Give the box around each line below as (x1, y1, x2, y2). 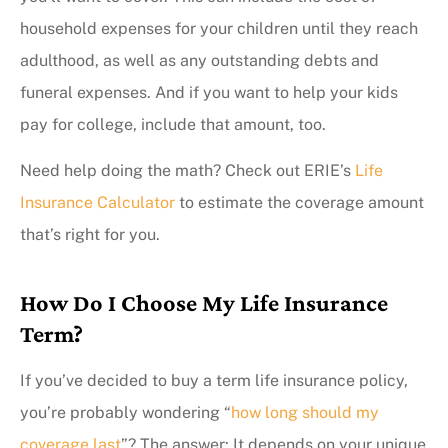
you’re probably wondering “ (20, 403, 231, 423)
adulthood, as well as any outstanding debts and (20, 50, 379, 70)
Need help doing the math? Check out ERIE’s (20, 161, 355, 181)
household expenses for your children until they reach (20, 18, 418, 38)
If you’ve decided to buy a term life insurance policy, (20, 371, 408, 391)
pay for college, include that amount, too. (20, 114, 326, 134)
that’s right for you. (20, 225, 160, 245)
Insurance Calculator (20, 193, 175, 213)
